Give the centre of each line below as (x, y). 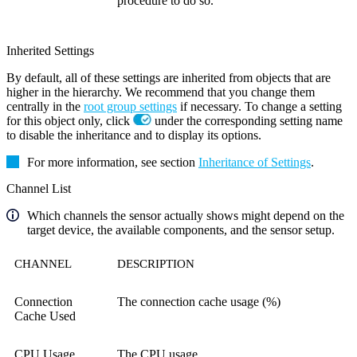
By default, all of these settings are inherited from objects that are (169, 78)
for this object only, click (70, 121)
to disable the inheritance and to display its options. (134, 135)
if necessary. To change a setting (259, 107)
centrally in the (45, 107)
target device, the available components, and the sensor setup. (181, 230)
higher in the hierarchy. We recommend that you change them (161, 92)
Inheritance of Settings (255, 163)
